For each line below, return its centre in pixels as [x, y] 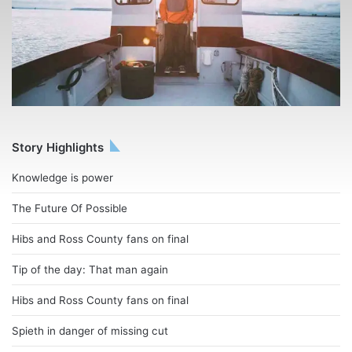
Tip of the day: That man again [90, 270]
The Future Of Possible [70, 209]
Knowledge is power [62, 178]
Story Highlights [58, 148]
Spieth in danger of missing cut [90, 331]
